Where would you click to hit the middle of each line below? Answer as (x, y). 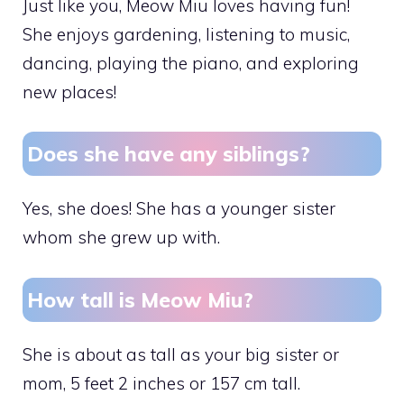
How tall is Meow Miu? (140, 299)
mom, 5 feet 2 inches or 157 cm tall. (161, 383)
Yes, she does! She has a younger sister (179, 209)
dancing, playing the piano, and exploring (191, 63)
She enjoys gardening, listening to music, (186, 34)
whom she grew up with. (121, 238)
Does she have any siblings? (169, 154)
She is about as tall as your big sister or (181, 354)
